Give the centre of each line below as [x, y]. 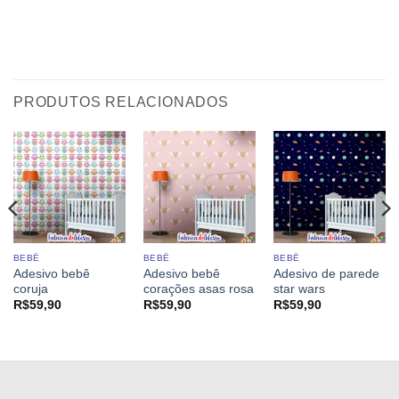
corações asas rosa [198, 289]
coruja [30, 289]
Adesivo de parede [326, 273]
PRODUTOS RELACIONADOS [121, 102]
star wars [299, 289]
